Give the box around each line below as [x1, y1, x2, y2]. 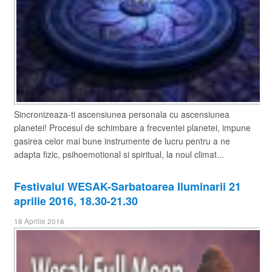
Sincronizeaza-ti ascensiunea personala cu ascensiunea [14, 107, 229, 120]
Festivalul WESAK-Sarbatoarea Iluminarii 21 [14, 178, 241, 194]
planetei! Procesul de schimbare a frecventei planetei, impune [14, 121, 251, 134]
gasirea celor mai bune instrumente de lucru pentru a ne [14, 134, 230, 147]
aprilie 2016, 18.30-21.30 [14, 192, 138, 209]
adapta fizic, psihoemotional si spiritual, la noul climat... [14, 148, 224, 160]
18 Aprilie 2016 [14, 216, 64, 226]
